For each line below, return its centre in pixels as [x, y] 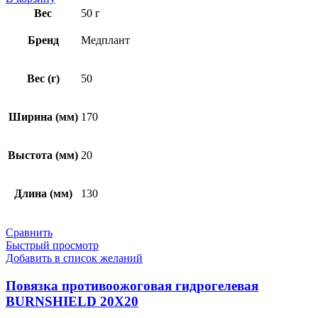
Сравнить [29, 232]
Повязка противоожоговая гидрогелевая [132, 285]
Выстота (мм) [43, 155]
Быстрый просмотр [52, 245]
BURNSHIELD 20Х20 [72, 301]
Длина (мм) [43, 193]
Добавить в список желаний [74, 258]
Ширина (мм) [43, 116]
